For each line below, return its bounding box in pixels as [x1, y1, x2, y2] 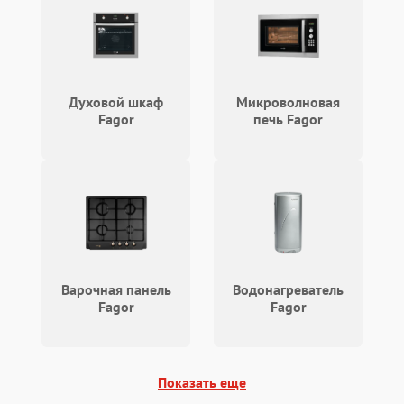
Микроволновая [236, 93, 340, 111]
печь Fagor [253, 110, 323, 128]
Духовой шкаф [69, 93, 163, 111]
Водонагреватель [233, 280, 344, 298]
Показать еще [158, 373, 246, 391]
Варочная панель [60, 280, 171, 298]
